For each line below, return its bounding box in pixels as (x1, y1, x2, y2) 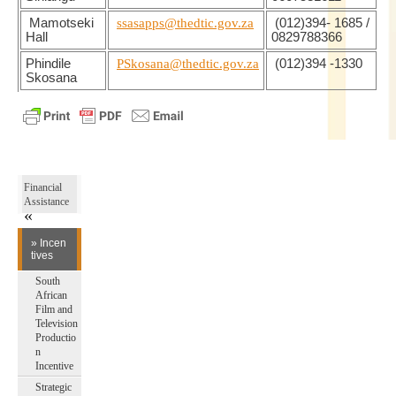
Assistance (24, 195, 69, 208)
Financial (24, 181, 62, 194)
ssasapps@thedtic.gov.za (117, 16, 254, 30)
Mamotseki (26, 16, 94, 30)
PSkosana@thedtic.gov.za (117, 57, 259, 71)
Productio (35, 331, 76, 344)
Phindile (26, 57, 71, 71)
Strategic (35, 381, 72, 393)
